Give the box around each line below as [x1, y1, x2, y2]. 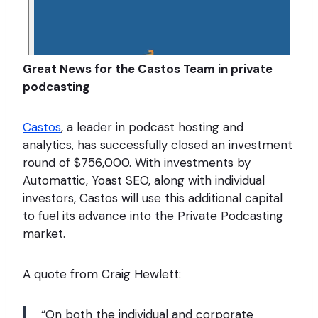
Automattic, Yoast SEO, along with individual [23, 172, 265, 188]
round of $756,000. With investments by [23, 154, 251, 170]
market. [23, 225, 65, 241]
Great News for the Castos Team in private [23, 60, 273, 77]
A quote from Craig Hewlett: [23, 265, 181, 282]
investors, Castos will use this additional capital [23, 190, 283, 206]
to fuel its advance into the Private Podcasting [23, 207, 283, 224]
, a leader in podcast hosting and [61, 119, 243, 135]
